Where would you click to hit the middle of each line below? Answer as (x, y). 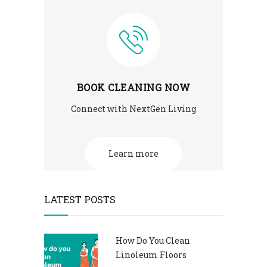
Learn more (133, 153)
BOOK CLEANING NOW (133, 87)
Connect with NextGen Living (133, 108)
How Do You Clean (153, 240)
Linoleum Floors (151, 254)
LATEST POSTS (80, 199)
